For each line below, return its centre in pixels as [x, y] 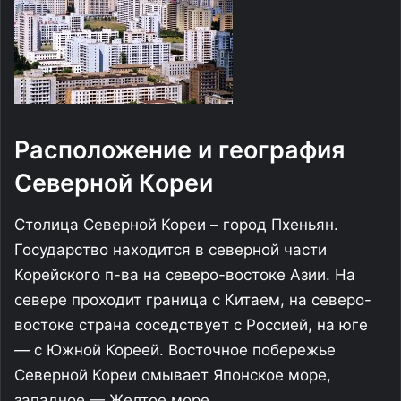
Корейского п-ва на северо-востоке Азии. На [185, 274]
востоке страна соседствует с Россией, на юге [191, 324]
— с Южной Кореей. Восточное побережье [175, 350]
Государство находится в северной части [171, 249]
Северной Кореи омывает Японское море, [173, 375]
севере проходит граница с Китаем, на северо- [193, 299]
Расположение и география [179, 150]
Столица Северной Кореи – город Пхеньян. [176, 224]
